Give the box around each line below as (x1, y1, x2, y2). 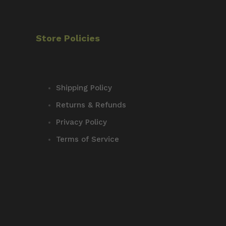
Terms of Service (56, 134, 120, 144)
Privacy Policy (56, 117, 107, 127)
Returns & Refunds (56, 100, 127, 109)
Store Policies (36, 32, 100, 43)
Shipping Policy (56, 83, 112, 92)
